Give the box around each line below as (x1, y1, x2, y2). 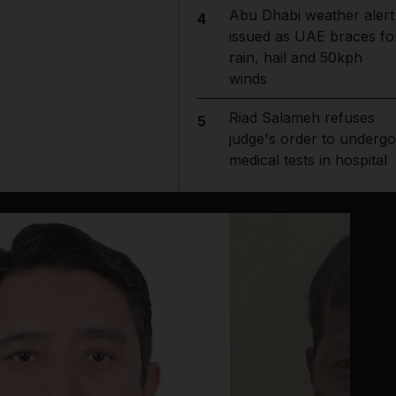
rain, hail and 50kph (228, 49, 362, 66)
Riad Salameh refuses (228, 109, 375, 126)
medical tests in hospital (228, 151, 387, 169)
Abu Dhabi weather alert (228, 6, 394, 24)
